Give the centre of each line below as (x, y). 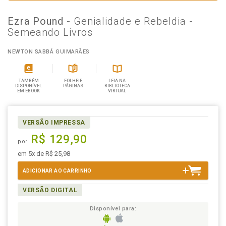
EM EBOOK (29, 91)
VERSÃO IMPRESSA (54, 123)
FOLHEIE (73, 81)
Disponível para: (113, 209)
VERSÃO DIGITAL (50, 190)
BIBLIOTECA (117, 86)
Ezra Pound (37, 21)
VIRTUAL (117, 91)
